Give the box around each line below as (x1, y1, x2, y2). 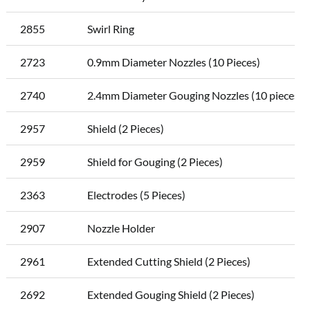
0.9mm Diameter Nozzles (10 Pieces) (86, 55, 260, 69)
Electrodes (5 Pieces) (86, 188, 185, 201)
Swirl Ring (86, 21, 134, 35)
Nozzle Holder (86, 221, 155, 235)
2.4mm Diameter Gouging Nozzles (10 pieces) (86, 88, 302, 102)
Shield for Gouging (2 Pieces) (86, 154, 223, 168)
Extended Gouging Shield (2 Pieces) (86, 287, 255, 301)
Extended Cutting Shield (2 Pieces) (86, 254, 250, 268)
